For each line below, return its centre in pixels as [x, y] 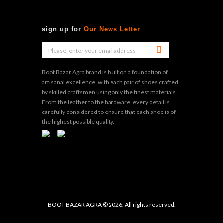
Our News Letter [112, 29]
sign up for [63, 29]
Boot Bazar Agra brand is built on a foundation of [105, 72]
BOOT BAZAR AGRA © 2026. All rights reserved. [111, 205]
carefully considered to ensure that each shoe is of [109, 111]
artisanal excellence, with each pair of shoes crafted [110, 82]
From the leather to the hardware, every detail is [106, 102]
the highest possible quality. [78, 121]
